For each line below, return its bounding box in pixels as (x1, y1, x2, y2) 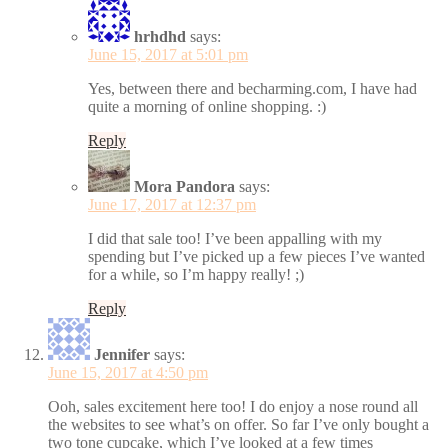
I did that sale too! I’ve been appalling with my (88, 229, 382, 247)
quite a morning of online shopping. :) (88, 97, 326, 115)
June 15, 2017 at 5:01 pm (88, 45, 248, 63)
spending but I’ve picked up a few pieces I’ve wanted (88, 247, 425, 265)
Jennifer (94, 345, 150, 363)
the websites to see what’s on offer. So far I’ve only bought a (48, 415, 429, 433)
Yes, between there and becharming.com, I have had (88, 79, 417, 97)
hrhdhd (134, 27, 186, 45)
